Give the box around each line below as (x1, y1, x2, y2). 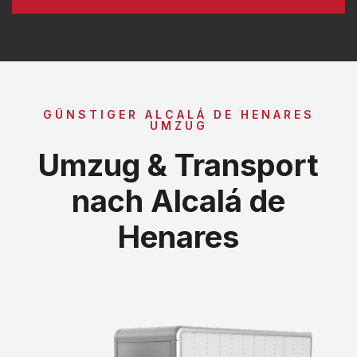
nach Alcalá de (72, 182, 285, 219)
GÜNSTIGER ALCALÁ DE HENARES (42, 107, 315, 121)
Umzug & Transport (38, 146, 319, 183)
